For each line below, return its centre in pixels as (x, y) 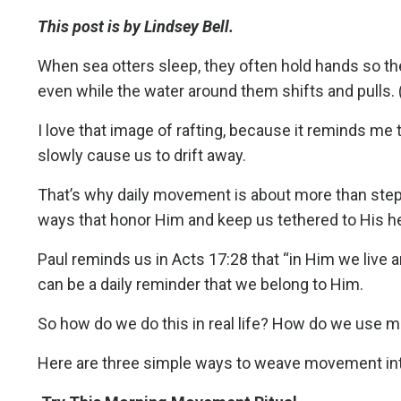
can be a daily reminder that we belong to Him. (200, 284)
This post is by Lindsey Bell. (136, 26)
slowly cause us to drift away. (142, 155)
